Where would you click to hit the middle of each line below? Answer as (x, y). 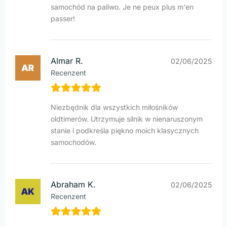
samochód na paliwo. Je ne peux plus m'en (122, 7)
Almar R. (67, 61)
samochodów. (73, 142)
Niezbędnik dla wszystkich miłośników (114, 107)
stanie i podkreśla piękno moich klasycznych (125, 131)
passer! (63, 19)
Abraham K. (73, 185)
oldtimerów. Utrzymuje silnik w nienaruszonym (127, 119)
